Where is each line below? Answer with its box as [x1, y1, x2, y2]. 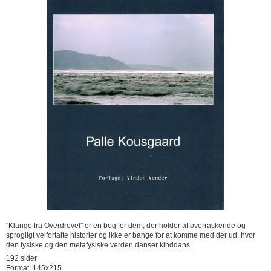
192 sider [6, 254, 37, 263]
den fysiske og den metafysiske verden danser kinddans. [6, 241, 192, 250]
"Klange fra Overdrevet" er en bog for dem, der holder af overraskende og [6, 221, 246, 230]
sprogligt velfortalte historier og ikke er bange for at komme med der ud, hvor [6, 231, 255, 240]
